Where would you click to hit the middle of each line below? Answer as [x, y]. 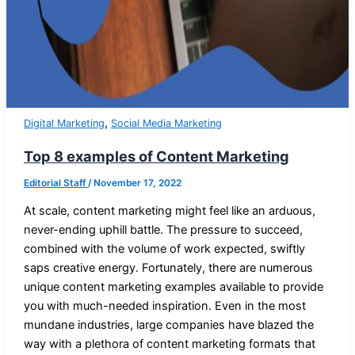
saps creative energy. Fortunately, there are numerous [168, 268]
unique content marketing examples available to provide [173, 287]
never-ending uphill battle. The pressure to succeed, [163, 230]
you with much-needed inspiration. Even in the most [164, 306]
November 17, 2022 [137, 183]
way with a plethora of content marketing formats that [169, 344]
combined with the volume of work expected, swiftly [164, 249]
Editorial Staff [55, 183]
